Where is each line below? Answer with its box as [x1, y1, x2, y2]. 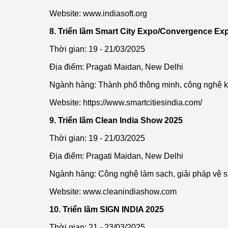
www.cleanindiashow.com [83, 187, 177, 196]
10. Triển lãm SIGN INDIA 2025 [49, 205, 164, 214]
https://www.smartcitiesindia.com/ [83, 98, 202, 107]
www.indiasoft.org [83, 9, 147, 18]
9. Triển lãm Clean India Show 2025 [49, 116, 183, 125]
